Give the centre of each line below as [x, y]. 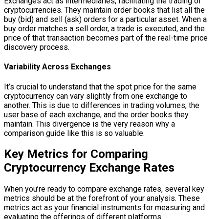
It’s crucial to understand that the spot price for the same [100, 87]
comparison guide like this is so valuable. [74, 133]
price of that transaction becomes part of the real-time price [106, 38]
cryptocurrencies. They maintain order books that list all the [104, 10]
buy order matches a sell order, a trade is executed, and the [104, 29]
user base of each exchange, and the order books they [96, 114]
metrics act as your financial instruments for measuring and [104, 208]
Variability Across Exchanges [57, 67]
